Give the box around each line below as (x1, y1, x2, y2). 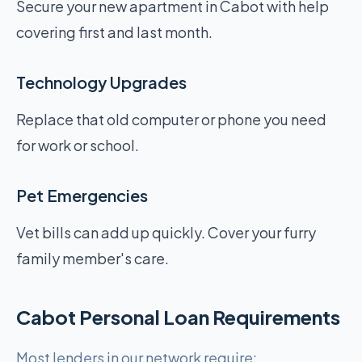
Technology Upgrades (16, 72, 187, 92)
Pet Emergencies (16, 185, 148, 205)
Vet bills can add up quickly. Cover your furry (16, 223, 316, 242)
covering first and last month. (16, 23, 213, 41)
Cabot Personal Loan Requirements (16, 305, 340, 329)
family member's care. (16, 249, 169, 267)
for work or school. (16, 136, 139, 154)
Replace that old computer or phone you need (16, 110, 326, 128)
